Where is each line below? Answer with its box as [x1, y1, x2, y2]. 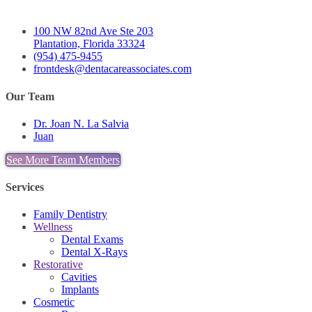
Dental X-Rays [61, 246, 127, 258]
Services [6, 181, 44, 194]
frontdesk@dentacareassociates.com [33, 63, 192, 75]
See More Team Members [6, 153, 120, 166]
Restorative [33, 258, 83, 271]
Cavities [61, 271, 97, 283]
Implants [61, 283, 99, 296]
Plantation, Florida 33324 [33, 38, 145, 50]
